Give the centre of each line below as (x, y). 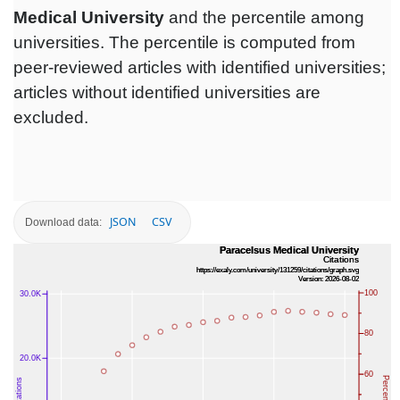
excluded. (51, 118)
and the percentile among (264, 18)
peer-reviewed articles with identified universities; (200, 68)
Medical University (89, 18)
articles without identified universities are (167, 93)
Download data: (63, 222)
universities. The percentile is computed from (184, 43)
